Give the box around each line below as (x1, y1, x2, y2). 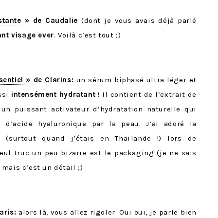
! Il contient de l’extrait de (95, 90, 197, 99)
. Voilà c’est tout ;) (54, 31, 121, 40)
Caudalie (45, 16, 78, 25)
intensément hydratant (11, 90, 96, 99)
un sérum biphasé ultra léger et (76, 75, 197, 85)
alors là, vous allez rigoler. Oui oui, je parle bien (16, 208, 197, 217)
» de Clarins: (23, 75, 76, 85)
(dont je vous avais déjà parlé (77, 16, 197, 25)
